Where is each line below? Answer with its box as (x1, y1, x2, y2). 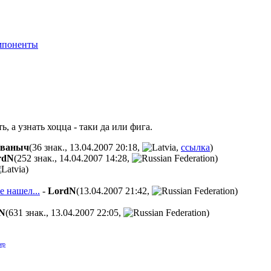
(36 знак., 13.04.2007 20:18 (29, 142, 137, 152)
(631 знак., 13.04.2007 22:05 (5, 207, 119, 218)
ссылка (181, 142, 210, 152)
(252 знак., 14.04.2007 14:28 (14, 152, 127, 163)
